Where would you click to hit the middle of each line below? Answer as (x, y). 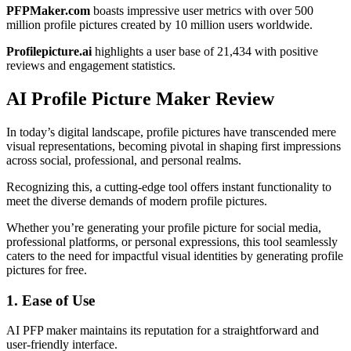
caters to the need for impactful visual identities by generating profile (175, 255)
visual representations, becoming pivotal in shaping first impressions (174, 146)
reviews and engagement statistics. (91, 66)
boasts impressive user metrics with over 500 (202, 11)
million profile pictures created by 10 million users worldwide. (159, 25)
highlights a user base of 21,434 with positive (205, 52)
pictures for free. (47, 270)
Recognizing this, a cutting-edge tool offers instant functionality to (169, 186)
